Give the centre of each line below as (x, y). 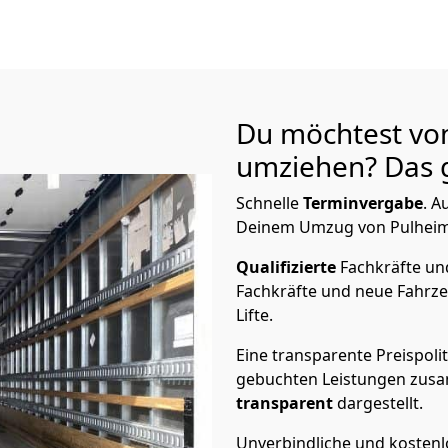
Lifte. (256, 315)
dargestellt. (380, 403)
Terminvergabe (363, 203)
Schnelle (269, 203)
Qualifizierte (288, 267)
